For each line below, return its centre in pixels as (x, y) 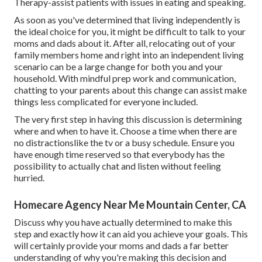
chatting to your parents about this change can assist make (130, 89)
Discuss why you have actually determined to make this (123, 222)
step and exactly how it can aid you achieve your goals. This (131, 233)
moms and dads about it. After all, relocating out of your (125, 43)
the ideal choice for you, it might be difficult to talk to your (130, 31)
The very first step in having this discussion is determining (128, 119)
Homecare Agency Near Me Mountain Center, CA (130, 204)
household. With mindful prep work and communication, (125, 78)
